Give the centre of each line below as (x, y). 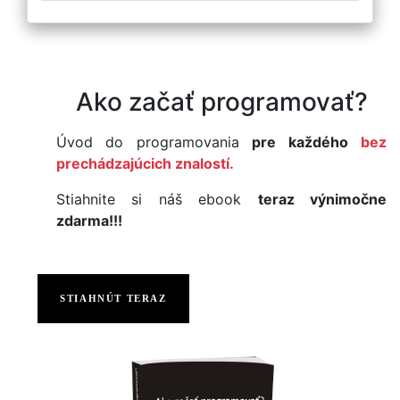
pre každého (300, 142)
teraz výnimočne (322, 199)
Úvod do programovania (154, 142)
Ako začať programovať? (221, 101)
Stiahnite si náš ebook (157, 199)
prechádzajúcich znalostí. (145, 163)
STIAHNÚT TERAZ (113, 299)
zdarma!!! (89, 220)
